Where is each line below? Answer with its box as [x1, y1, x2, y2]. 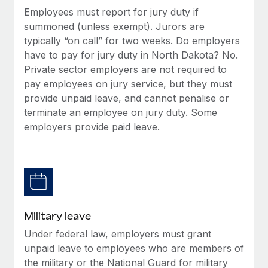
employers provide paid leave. [24, 120, 160, 133]
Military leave [24, 209, 91, 222]
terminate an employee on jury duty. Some [24, 106, 217, 118]
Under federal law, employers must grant [24, 227, 211, 240]
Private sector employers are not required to [24, 63, 227, 75]
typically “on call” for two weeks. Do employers [24, 34, 240, 47]
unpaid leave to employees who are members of [24, 242, 244, 254]
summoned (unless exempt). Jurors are [24, 20, 205, 32]
